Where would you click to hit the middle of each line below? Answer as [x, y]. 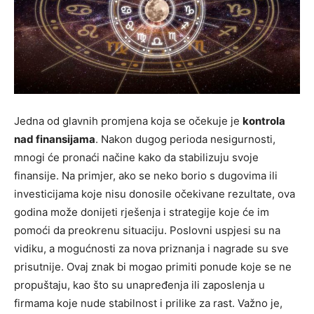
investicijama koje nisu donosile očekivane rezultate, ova [155, 194]
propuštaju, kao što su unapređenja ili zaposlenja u [139, 285]
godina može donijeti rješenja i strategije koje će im [142, 212]
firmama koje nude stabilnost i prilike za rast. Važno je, [148, 303]
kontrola [264, 121]
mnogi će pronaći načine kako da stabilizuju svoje [136, 158]
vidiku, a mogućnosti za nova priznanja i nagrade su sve [151, 249]
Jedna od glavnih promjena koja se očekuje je [128, 121]
